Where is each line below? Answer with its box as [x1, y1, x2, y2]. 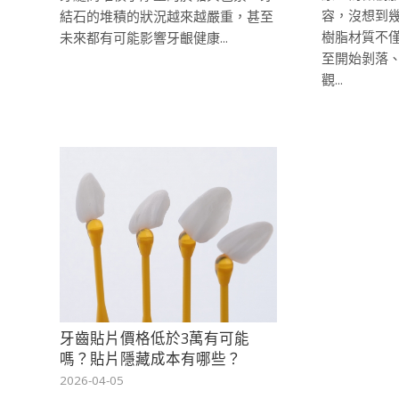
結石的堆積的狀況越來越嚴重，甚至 [60, 6, 273, 25]
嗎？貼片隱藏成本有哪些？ [60, 348, 241, 369]
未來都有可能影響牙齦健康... [60, 28, 228, 46]
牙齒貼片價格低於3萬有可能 [60, 328, 249, 348]
